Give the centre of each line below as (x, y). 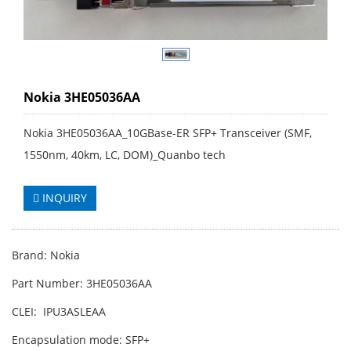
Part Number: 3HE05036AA (82, 284)
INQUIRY (63, 198)
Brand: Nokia (46, 255)
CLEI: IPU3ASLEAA (59, 312)
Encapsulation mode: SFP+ (81, 340)
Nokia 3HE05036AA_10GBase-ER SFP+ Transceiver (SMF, (168, 133)
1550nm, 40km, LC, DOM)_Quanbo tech (125, 155)
